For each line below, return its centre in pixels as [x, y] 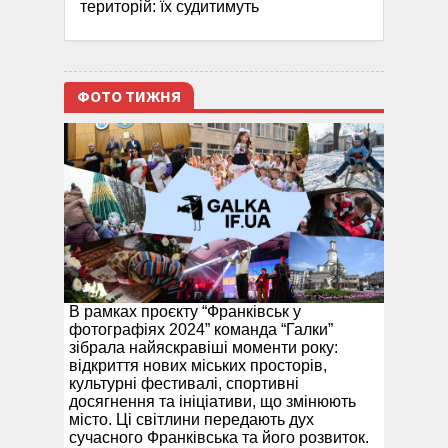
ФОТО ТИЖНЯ [129, 97]
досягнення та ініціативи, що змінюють [212, 402]
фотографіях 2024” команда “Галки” [201, 330]
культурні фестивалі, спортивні [184, 384]
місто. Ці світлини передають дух [191, 420]
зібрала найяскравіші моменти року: [203, 348]
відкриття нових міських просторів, [198, 366]
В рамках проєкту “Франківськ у [185, 312]
